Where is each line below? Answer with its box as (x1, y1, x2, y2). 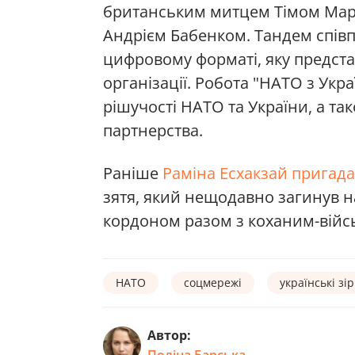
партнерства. (103, 120, 203, 142)
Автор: (147, 326, 191, 344)
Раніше (103, 162, 162, 185)
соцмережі (184, 275, 242, 291)
